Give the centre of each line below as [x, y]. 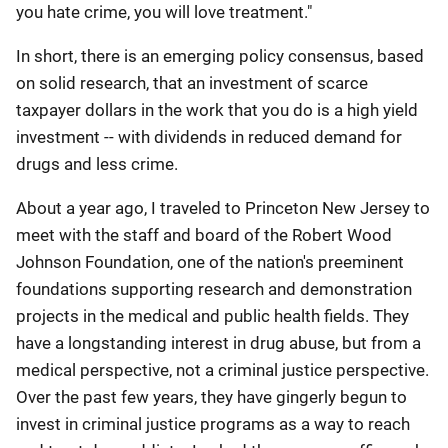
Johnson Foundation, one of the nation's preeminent [210, 262]
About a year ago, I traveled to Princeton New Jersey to [223, 208]
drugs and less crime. [97, 164]
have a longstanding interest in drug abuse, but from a [218, 343]
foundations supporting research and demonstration [214, 289]
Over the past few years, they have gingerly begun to [211, 397]
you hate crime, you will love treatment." [164, 12]
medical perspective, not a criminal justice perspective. [222, 370]
